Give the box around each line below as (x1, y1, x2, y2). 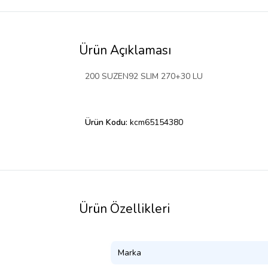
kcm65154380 (130, 117, 183, 129)
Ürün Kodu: (85, 117, 130, 129)
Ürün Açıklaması (79, 42, 171, 59)
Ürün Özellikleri (79, 200, 170, 218)
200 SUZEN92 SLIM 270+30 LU (85, 71, 203, 83)
